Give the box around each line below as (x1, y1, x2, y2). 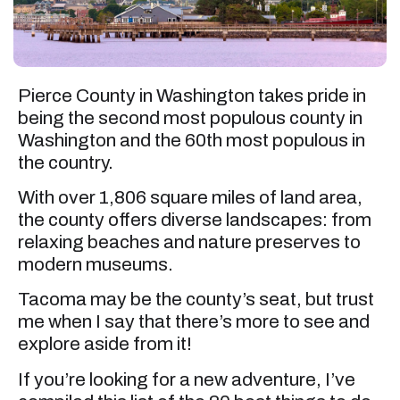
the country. (18, 152, 113, 172)
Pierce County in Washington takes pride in (18, 85, 366, 105)
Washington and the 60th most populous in (18, 129, 365, 150)
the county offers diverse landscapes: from (18, 209, 371, 229)
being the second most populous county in (18, 107, 362, 128)
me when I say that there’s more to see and (18, 312, 370, 332)
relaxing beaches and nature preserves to (18, 231, 361, 252)
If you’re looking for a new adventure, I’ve (18, 369, 355, 389)
